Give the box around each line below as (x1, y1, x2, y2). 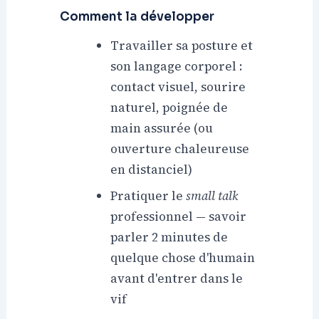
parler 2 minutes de (110, 228, 229, 246)
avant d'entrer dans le (110, 269, 244, 287)
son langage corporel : (110, 57, 244, 75)
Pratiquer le (110, 187, 187, 204)
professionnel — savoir (110, 207, 247, 225)
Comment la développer (60, 9, 215, 24)
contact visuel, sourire (110, 78, 246, 95)
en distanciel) (110, 160, 193, 178)
